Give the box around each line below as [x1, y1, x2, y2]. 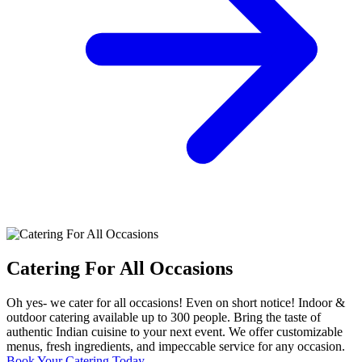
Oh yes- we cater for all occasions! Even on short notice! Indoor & [6, 295, 345, 309]
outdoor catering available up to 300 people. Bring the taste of [6, 309, 321, 324]
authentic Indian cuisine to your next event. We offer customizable [6, 324, 343, 339]
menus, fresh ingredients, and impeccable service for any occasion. [6, 339, 345, 353]
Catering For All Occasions [6, 257, 233, 279]
